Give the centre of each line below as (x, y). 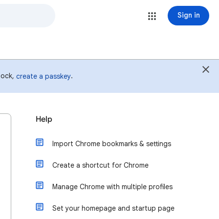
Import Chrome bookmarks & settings (112, 144)
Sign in (188, 15)
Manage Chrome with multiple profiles (112, 187)
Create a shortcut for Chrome (100, 165)
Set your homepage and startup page (113, 208)
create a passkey (44, 76)
